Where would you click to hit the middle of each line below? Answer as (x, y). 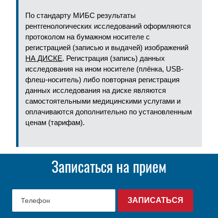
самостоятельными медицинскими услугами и (103, 101)
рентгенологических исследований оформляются (108, 26)
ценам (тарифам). (55, 122)
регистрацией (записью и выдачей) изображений (107, 47)
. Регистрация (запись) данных (114, 58)
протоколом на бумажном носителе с (88, 37)
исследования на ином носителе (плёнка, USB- (105, 69)
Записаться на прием (109, 167)
